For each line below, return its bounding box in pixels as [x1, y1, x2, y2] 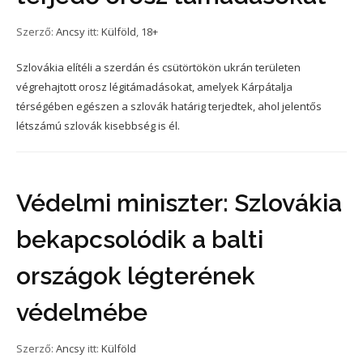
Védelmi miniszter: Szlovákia [16, 188, 342, 217]
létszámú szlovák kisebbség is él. [16, 117, 180, 133]
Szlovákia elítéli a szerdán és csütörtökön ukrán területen [16, 59, 301, 75]
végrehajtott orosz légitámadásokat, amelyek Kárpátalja [16, 79, 293, 94]
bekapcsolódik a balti [16, 224, 263, 254]
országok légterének [16, 261, 255, 290]
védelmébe [16, 297, 147, 327]
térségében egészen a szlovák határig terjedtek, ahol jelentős [16, 98, 322, 113]
